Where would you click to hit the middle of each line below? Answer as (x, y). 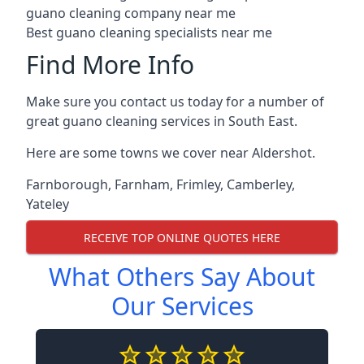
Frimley (198, 184)
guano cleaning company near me (131, 13)
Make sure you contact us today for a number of (175, 102)
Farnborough (67, 184)
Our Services (182, 306)
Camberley (259, 184)
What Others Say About (182, 277)
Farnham (142, 184)
